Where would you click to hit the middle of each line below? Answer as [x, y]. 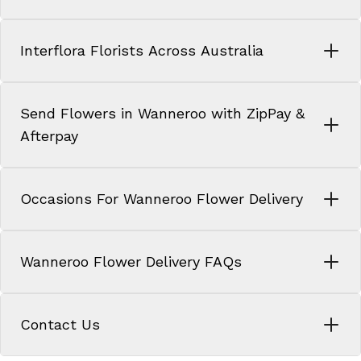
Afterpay [49, 135]
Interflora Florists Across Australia [142, 50]
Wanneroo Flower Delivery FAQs [131, 261]
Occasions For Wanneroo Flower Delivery [162, 198]
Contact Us [60, 324]
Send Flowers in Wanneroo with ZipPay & [162, 113]
